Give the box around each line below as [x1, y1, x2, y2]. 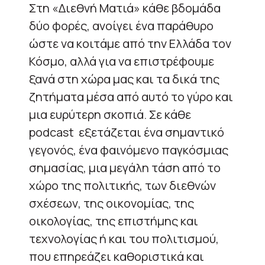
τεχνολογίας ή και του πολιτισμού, [29, 230, 219, 247]
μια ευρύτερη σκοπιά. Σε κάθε [29, 106, 191, 122]
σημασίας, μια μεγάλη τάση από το [29, 159, 221, 176]
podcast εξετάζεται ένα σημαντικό [29, 124, 224, 140]
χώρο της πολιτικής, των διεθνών [29, 177, 216, 193]
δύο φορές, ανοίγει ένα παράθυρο [29, 17, 214, 34]
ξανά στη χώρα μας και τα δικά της [29, 70, 219, 87]
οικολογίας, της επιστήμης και [29, 212, 198, 229]
